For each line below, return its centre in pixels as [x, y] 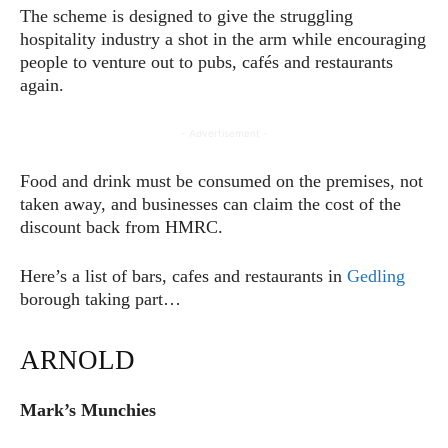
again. [42, 84]
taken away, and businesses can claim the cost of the [210, 203]
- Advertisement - [224, 132]
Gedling [376, 275]
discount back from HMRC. [121, 226]
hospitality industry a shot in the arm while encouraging [223, 38]
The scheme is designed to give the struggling [186, 15]
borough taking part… [100, 298]
